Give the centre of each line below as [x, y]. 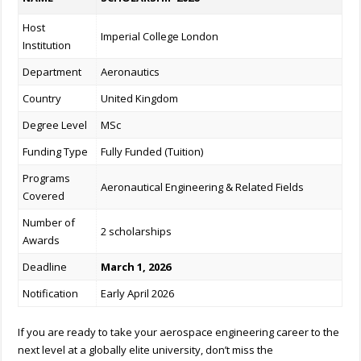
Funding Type [56, 152]
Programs [47, 178]
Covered [44, 196]
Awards [41, 241]
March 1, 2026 [136, 267]
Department [52, 72]
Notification [51, 294]
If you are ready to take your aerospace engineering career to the [179, 332]
